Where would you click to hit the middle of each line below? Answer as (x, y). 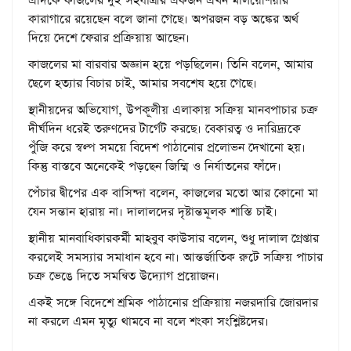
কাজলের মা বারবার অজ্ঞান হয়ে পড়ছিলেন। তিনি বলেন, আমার (170, 64)
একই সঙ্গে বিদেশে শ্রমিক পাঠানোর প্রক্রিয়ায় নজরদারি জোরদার (173, 302)
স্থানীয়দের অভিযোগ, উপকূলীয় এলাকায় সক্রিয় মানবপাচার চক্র (173, 110)
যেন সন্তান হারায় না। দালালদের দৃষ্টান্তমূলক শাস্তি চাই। (153, 212)
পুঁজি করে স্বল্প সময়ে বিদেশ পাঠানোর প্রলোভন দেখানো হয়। (167, 147)
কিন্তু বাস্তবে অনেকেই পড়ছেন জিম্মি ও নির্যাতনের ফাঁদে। (155, 166)
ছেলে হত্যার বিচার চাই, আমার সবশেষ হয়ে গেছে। (143, 83)
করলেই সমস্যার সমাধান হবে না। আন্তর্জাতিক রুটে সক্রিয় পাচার (175, 257)
